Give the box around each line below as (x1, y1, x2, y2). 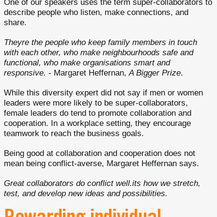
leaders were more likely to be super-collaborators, (4, 98, 188, 108)
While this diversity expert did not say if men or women (4, 88, 203, 97)
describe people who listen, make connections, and (4, 8, 188, 17)
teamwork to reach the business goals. (4, 129, 144, 138)
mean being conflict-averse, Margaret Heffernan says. (4, 159, 199, 168)
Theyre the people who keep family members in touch (4, 38, 197, 47)
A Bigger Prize (129, 68, 181, 77)
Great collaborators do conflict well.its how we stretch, (4, 179, 201, 188)
